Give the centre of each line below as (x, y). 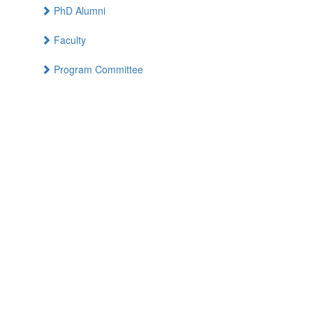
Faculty (68, 40)
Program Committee (97, 70)
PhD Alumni (78, 11)
